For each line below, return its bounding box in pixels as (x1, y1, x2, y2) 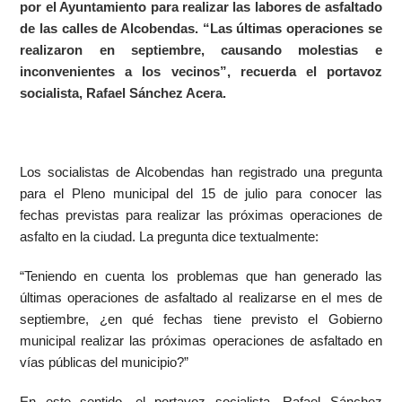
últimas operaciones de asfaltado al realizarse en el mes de (20, 291, 382, 305)
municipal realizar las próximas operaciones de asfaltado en (20, 334, 382, 348)
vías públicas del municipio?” (20, 355, 189, 370)
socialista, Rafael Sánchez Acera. (20, 86, 227, 100)
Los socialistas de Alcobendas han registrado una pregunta (20, 165, 382, 179)
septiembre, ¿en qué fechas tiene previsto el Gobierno (20, 312, 382, 327)
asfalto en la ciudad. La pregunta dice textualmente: (20, 230, 319, 244)
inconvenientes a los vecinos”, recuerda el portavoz (20, 65, 382, 79)
